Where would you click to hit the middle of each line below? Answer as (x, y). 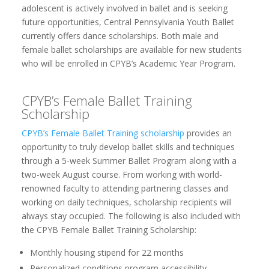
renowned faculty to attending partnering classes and (125, 188)
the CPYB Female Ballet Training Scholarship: (109, 229)
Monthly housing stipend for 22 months (107, 252)
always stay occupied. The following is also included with (131, 216)
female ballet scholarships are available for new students (131, 49)
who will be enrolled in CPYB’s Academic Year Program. (128, 63)
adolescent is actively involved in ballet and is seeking (124, 8)
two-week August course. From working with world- (122, 174)
